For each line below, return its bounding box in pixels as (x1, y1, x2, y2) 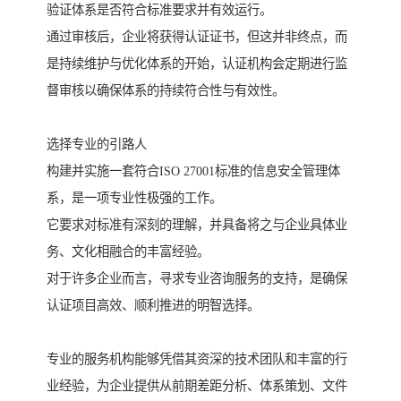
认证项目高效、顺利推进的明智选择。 (47, 298, 260, 313)
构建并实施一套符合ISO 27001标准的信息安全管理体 (47, 164, 340, 179)
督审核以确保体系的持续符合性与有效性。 (47, 83, 285, 98)
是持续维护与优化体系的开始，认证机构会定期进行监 (47, 56, 347, 72)
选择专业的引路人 (47, 137, 147, 152)
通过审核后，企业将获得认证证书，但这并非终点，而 (47, 30, 347, 45)
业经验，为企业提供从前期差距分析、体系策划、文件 (47, 379, 347, 394)
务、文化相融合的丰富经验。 (47, 244, 209, 260)
